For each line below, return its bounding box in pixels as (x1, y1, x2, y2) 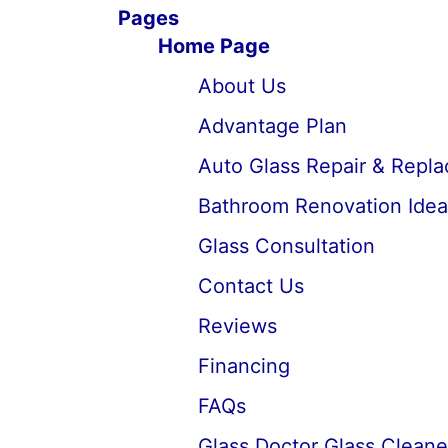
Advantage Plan (197, 114, 347, 138)
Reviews (197, 314, 277, 338)
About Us (197, 74, 286, 98)
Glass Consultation (197, 234, 375, 258)
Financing (197, 354, 290, 378)
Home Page (157, 34, 270, 58)
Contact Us (197, 274, 304, 298)
